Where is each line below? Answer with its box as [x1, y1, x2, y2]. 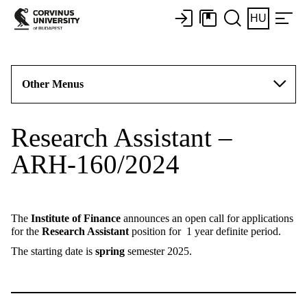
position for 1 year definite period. [129, 225, 281, 237]
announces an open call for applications [123, 212, 293, 224]
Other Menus [22, 78, 84, 90]
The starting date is [11, 245, 95, 257]
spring [95, 245, 125, 257]
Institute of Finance [31, 212, 123, 224]
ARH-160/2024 [11, 149, 180, 179]
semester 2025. [125, 245, 192, 257]
